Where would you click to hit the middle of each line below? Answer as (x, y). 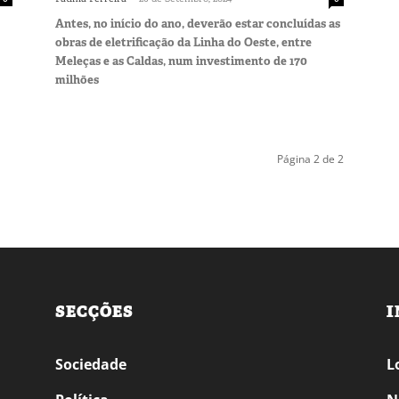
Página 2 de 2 (310, 159)
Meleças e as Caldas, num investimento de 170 (181, 61)
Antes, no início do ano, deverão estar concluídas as (198, 23)
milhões (77, 79)
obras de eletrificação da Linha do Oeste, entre (183, 42)
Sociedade (91, 364)
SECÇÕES (94, 311)
